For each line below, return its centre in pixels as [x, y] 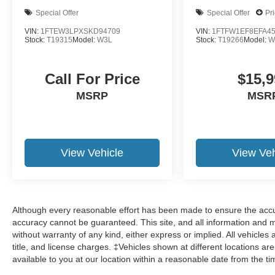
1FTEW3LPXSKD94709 [80, 32]
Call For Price [92, 79]
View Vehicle [92, 153]
